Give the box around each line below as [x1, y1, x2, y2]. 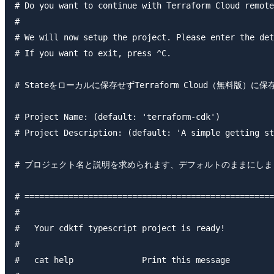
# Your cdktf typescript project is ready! [15, 223, 225, 233]
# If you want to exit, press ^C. [15, 48, 171, 58]
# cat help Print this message [15, 254, 230, 265]
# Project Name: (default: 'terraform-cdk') [15, 111, 220, 122]
